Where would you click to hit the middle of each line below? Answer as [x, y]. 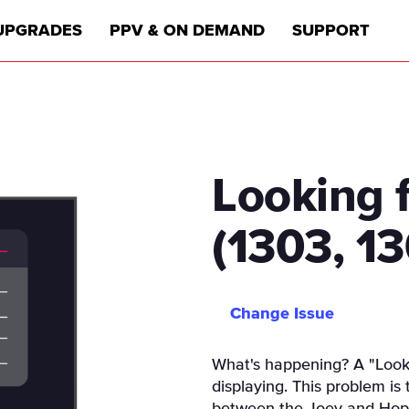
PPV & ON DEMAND [187, 31]
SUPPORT [330, 31]
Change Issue [282, 314]
